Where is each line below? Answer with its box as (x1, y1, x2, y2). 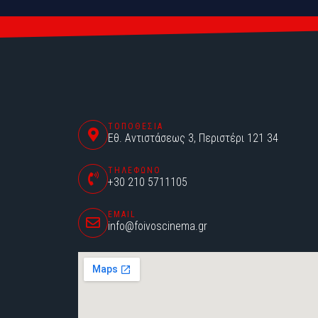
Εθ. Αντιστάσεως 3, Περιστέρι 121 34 (108, 131, 278, 146)
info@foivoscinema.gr (108, 219, 207, 234)
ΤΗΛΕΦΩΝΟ (108, 165, 161, 176)
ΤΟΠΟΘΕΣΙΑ (108, 121, 163, 132)
